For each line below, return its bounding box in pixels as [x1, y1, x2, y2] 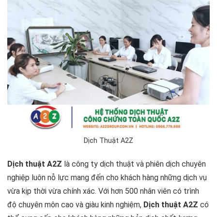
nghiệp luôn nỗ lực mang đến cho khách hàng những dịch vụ [7, 173, 207, 183]
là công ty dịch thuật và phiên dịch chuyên [62, 159, 206, 169]
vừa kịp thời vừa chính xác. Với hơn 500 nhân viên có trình [7, 186, 199, 196]
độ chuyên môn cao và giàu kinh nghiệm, [7, 200, 143, 210]
